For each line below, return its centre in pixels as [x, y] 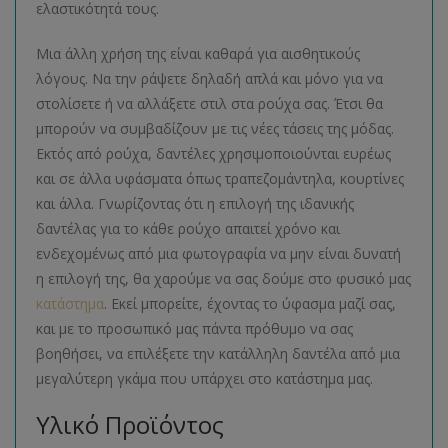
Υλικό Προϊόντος [130, 424]
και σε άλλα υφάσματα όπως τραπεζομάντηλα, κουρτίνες [220, 178]
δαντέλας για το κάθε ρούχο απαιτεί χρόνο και [188, 228]
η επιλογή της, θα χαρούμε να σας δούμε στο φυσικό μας [223, 278]
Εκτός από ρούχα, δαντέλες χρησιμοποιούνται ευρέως [213, 153]
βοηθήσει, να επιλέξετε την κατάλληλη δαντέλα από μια [218, 353]
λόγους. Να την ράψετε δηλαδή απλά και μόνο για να [209, 78]
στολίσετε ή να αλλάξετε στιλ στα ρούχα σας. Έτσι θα [209, 103]
